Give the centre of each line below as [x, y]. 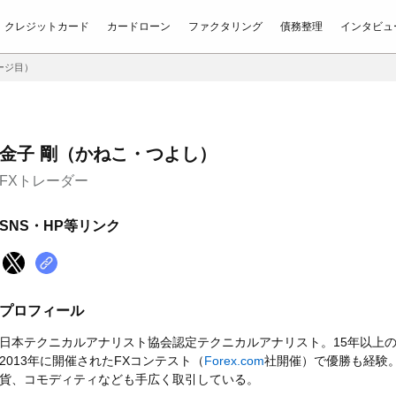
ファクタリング [225, 26]
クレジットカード [47, 26]
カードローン [139, 26]
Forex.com [234, 361]
